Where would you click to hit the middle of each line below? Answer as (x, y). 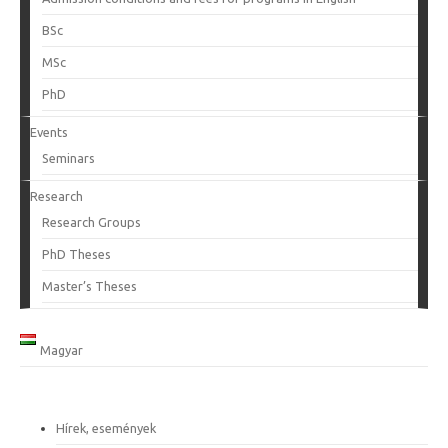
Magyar (61, 350)
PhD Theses (76, 254)
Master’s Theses (89, 286)
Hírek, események (106, 428)
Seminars (68, 158)
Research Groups (91, 222)
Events (49, 132)
